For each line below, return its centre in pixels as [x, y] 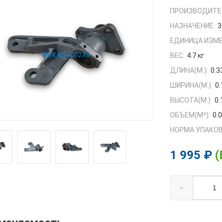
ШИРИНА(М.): [192, 85]
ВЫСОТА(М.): [191, 100]
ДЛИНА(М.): [189, 71]
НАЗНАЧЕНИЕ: [193, 26]
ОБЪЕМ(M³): [190, 115]
